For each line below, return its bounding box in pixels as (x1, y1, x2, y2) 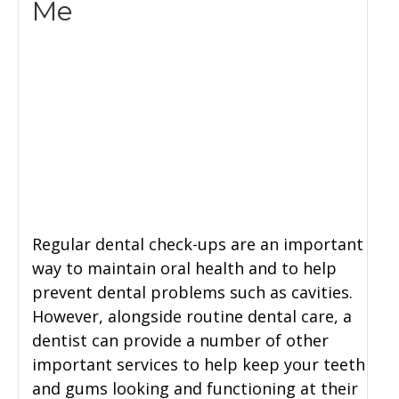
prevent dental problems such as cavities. (32, 281, 353, 304)
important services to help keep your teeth (32, 354, 365, 376)
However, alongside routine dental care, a (32, 305, 352, 328)
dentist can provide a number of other (32, 330, 329, 352)
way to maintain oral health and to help (32, 257, 337, 280)
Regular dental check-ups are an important (32, 233, 363, 256)
